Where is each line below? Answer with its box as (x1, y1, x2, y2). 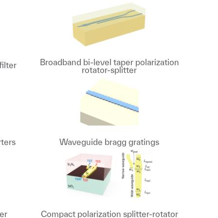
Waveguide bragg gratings (59, 137, 160, 146)
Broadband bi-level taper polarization (39, 57, 179, 67)
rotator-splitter (82, 65, 137, 74)
